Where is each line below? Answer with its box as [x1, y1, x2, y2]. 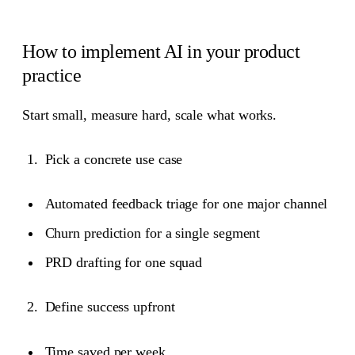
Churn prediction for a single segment [44, 225, 261, 242]
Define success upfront [44, 299, 175, 315]
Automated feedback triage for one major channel [44, 196, 328, 212]
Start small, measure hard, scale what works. [22, 106, 277, 123]
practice [22, 65, 82, 86]
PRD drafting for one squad [44, 254, 203, 271]
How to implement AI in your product [22, 41, 300, 63]
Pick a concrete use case [44, 151, 183, 167]
